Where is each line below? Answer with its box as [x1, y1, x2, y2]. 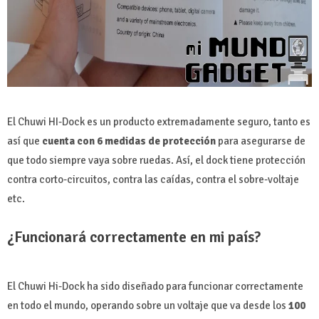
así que [7, 134, 42, 147]
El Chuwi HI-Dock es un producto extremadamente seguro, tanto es [7, 115, 310, 128]
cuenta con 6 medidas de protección [42, 134, 216, 147]
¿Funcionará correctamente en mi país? [7, 227, 261, 246]
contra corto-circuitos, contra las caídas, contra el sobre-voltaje [7, 172, 299, 186]
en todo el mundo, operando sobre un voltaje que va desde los [7, 298, 288, 312]
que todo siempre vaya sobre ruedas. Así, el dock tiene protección [7, 153, 305, 167]
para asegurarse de [216, 134, 305, 147]
